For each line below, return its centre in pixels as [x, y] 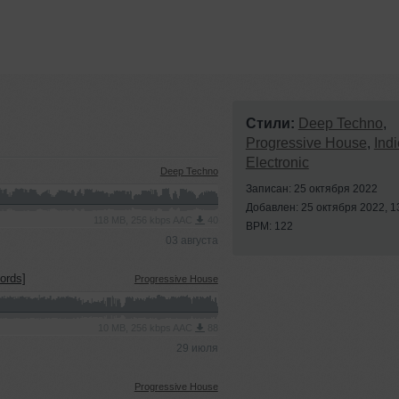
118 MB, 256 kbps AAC [144, 220]
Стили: [270, 123]
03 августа [191, 240]
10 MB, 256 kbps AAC [146, 328]
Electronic [277, 163]
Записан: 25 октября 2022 [311, 189]
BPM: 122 [269, 226]
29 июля [197, 348]
